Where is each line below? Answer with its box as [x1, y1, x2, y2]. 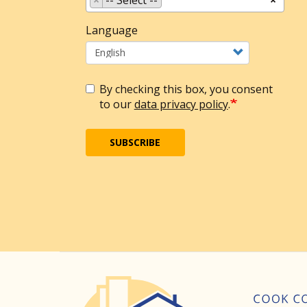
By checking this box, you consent [99, 81, 273, 97]
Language [85, 22, 138, 38]
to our [99, 96, 134, 112]
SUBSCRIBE [110, 135, 161, 149]
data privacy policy [134, 96, 228, 112]
